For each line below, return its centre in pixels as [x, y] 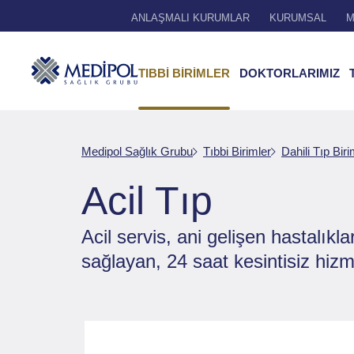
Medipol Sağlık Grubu [137, 151]
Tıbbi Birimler [237, 151]
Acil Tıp [147, 201]
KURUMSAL [298, 17]
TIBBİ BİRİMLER [184, 73]
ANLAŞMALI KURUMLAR [191, 17]
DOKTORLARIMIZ [290, 73]
